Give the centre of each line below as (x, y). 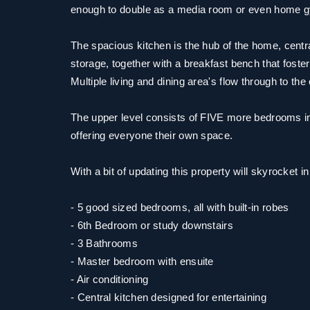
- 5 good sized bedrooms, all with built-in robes (180, 207)
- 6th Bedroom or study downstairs (152, 225)
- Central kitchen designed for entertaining (168, 297)
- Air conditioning (110, 279)
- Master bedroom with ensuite (142, 261)
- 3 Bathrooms (104, 243)
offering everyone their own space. (152, 135)
